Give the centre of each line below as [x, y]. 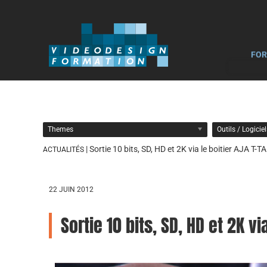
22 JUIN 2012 [71, 190]
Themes [60, 129]
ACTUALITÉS [63, 150]
